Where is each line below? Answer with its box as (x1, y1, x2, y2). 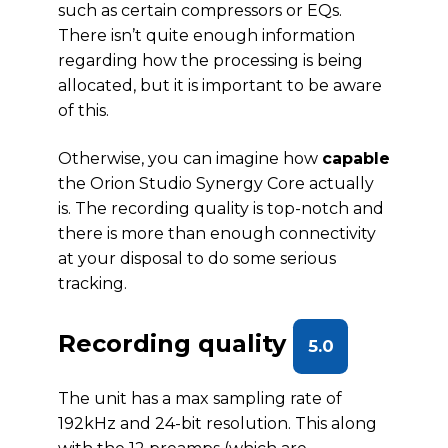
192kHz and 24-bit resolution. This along (58, 414, 377, 433)
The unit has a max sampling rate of (58, 389, 342, 408)
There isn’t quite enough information (58, 26, 355, 45)
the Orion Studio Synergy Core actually (58, 174, 374, 193)
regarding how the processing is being (58, 51, 363, 70)
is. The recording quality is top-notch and (58, 199, 384, 218)
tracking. (58, 274, 127, 293)
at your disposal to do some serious (58, 249, 336, 268)
